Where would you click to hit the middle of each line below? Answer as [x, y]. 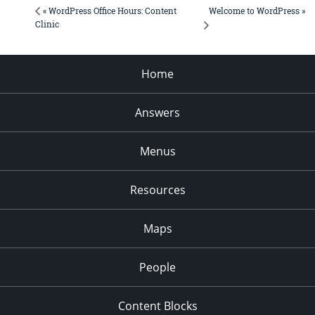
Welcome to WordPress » [258, 10]
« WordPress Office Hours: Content [110, 10]
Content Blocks [157, 306]
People [157, 267]
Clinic [47, 24]
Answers [157, 112]
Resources [157, 189]
